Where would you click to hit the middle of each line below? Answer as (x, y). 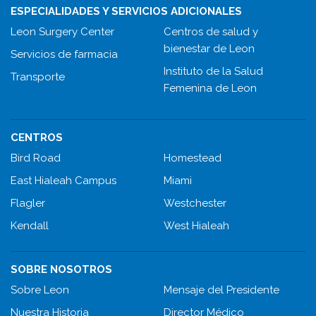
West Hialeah (196, 226)
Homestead (193, 158)
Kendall (30, 226)
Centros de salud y (211, 32)
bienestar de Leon (209, 49)
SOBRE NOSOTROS (61, 270)
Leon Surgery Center (62, 32)
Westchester (195, 203)
